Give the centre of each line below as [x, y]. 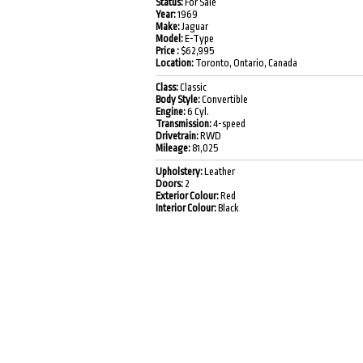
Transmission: [184, 124]
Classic [192, 87]
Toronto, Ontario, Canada [246, 64]
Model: [170, 39]
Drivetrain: [178, 136]
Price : [168, 51]
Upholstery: [180, 171]
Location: [175, 64]
